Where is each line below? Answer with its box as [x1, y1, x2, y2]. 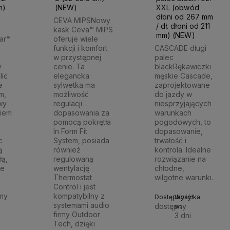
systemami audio [53, 201, 110, 210]
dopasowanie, [155, 127, 203, 136]
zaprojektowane [155, 81, 210, 90]
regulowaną [53, 155, 94, 164]
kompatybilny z [53, 191, 105, 201]
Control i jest [53, 182, 96, 191]
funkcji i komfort [53, 44, 108, 53]
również [53, 145, 81, 155]
